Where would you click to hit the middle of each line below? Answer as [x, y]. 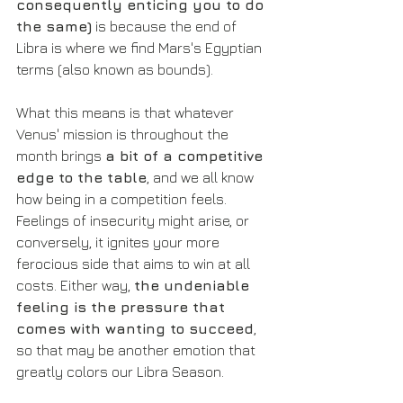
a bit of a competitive [186, 156]
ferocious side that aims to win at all [135, 264]
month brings [61, 156]
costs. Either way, [75, 286]
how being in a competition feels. [123, 199]
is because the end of [166, 27]
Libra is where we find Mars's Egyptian [141, 48]
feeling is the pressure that [123, 307]
